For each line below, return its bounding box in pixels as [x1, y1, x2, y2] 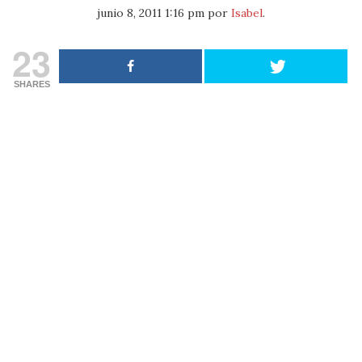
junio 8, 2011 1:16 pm [97, 6, 204, 20]
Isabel [231, 6, 263, 20]
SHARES [13, 79, 50, 89]
